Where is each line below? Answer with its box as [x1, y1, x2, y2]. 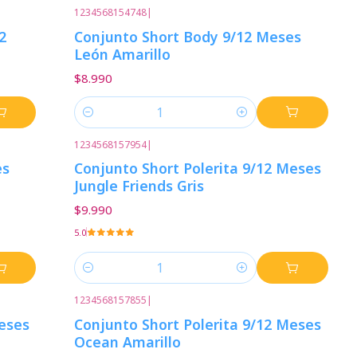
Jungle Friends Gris [74, 175, 205, 195]
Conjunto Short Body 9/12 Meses [74, 26, 302, 46]
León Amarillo [74, 44, 171, 64]
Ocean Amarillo [74, 331, 182, 351]
